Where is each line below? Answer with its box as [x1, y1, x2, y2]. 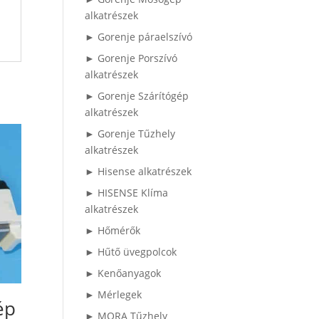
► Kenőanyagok [85, 266, 162, 280]
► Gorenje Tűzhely [85, 127, 176, 140]
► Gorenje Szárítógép [85, 89, 189, 103]
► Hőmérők [85, 224, 141, 237]
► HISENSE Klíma [85, 186, 169, 199]
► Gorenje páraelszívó [85, 30, 193, 43]
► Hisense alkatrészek [85, 164, 192, 178]
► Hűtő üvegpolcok [85, 245, 177, 258]
